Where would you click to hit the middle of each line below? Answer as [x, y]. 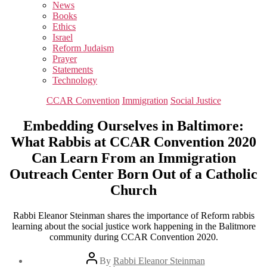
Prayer [65, 59]
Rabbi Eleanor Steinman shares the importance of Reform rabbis [133, 215]
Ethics [64, 27]
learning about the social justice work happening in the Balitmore [133, 226]
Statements [73, 69]
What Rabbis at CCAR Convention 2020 [133, 142]
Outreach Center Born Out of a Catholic [133, 174]
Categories [153, 100]
